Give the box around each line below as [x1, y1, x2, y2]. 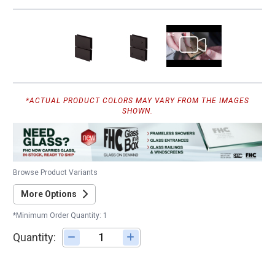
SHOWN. [122, 106, 153, 115]
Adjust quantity [63, 231, 165, 249]
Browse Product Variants [12, 168, 98, 177]
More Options [20, 189, 77, 199]
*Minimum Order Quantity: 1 [12, 211, 107, 220]
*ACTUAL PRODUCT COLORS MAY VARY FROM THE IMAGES [25, 96, 249, 105]
